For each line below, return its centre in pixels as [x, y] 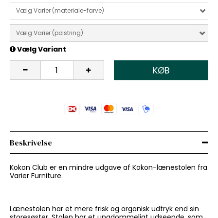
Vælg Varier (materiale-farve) [60, 10]
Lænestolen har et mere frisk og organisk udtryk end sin [104, 209]
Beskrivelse [31, 142]
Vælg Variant [41, 49]
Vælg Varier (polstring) [50, 33]
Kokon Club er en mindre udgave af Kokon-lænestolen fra [109, 167]
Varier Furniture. [36, 175]
